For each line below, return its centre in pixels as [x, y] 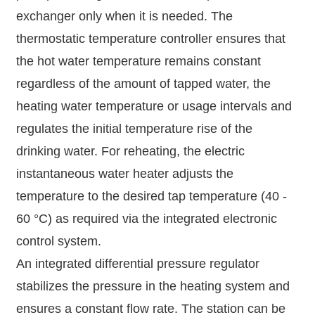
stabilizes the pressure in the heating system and [153, 286]
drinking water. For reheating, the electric [130, 151]
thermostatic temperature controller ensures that [150, 39]
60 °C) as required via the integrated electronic [146, 219]
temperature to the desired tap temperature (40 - [151, 196]
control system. [58, 241]
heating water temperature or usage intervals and [154, 106]
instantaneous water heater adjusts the [124, 174]
